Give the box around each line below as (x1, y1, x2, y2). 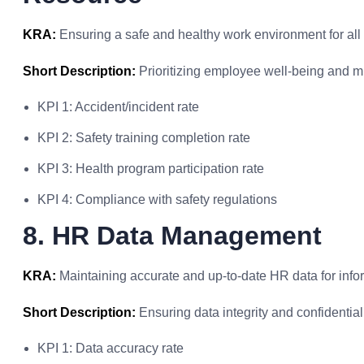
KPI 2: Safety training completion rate (37, 131, 250, 145)
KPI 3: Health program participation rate (37, 162, 264, 175)
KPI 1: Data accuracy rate (37, 341, 184, 355)
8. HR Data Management (23, 221, 322, 250)
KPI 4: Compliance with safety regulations (37, 193, 277, 206)
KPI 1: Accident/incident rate (37, 100, 199, 114)
